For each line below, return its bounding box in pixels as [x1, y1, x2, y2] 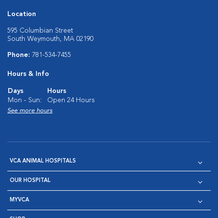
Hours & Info [7, 70, 49, 77]
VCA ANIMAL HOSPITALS [10, 158, 76, 164]
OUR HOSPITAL [10, 178, 51, 183]
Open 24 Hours [47, 96, 95, 104]
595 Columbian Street [7, 27, 73, 34]
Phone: [7, 51, 32, 58]
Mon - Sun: [8, 96, 42, 104]
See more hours [7, 107, 53, 114]
